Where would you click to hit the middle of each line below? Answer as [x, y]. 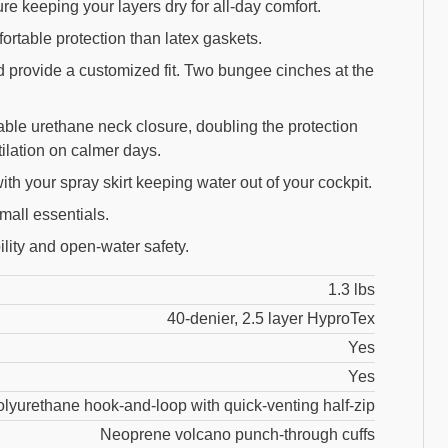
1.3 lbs [351, 290]
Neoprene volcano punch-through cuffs [237, 435]
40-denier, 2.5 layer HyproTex [271, 319]
